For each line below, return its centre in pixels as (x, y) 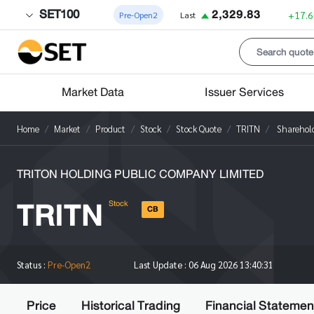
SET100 (59, 14)
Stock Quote (199, 128)
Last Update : (161, 265)
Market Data (93, 92)
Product (110, 128)
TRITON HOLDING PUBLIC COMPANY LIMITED (140, 174)
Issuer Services (244, 92)
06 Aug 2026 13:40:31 (231, 265)
